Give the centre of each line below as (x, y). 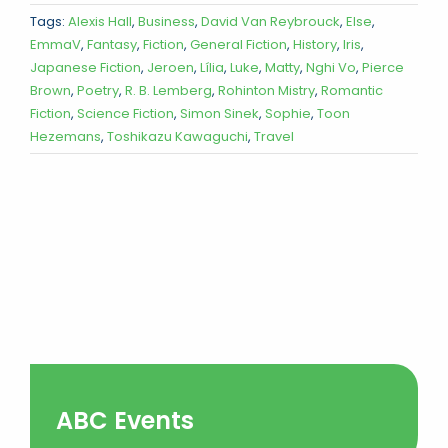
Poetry (98, 90)
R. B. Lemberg (168, 90)
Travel (274, 136)
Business (166, 21)
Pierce (383, 67)
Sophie (288, 113)
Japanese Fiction (85, 67)
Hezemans (65, 136)
